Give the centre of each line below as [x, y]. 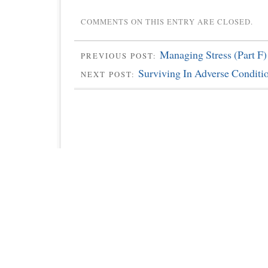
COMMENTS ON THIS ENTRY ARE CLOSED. [167, 22]
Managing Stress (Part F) [213, 55]
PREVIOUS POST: [120, 56]
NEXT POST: [109, 74]
